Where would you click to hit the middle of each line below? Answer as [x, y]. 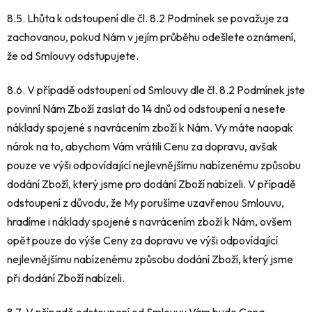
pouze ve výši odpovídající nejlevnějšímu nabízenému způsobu [154, 165]
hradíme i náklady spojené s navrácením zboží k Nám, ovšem [149, 221]
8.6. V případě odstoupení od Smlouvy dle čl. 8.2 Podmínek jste [156, 89]
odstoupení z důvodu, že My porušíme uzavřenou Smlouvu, [146, 202]
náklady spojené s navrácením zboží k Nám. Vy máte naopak [150, 127]
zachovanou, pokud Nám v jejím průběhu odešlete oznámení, [151, 37]
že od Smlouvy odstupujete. [73, 55]
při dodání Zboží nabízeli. [66, 278]
